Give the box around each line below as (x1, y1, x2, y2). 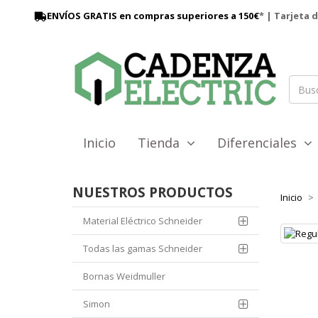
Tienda (138, 134, 187, 152)
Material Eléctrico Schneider (83, 214, 202, 228)
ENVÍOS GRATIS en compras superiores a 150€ (46, 9, 259, 22)
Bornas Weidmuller (83, 270, 165, 283)
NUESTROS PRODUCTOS (72, 183, 233, 202)
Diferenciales (217, 134, 304, 152)
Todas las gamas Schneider (83, 242, 202, 256)
